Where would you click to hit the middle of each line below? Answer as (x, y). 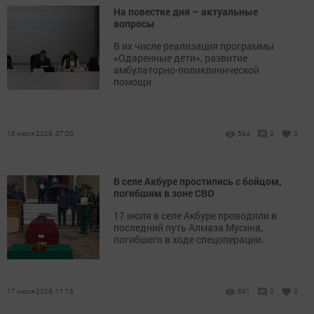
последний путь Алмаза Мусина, (188, 228)
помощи (132, 82)
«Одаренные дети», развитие (180, 58)
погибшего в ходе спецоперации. (189, 240)
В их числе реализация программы (193, 46)
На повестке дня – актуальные (185, 12)
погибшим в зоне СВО (164, 193)
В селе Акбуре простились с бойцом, (197, 182)
